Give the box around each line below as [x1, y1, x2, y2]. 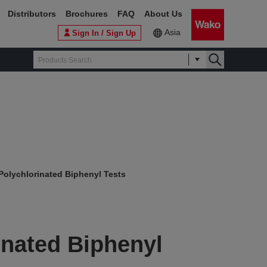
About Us [144, 9, 182, 18]
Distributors [8, 9, 56, 18]
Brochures [66, 9, 108, 18]
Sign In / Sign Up [72, 28, 136, 38]
